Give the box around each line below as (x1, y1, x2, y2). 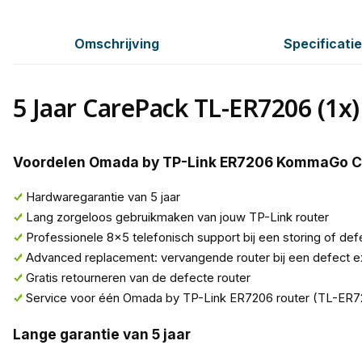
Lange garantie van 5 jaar (12, 326, 191, 343)
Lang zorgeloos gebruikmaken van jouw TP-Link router (25, 209, 329, 225)
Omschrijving (74, 36, 160, 53)
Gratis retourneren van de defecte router (25, 270, 250, 285)
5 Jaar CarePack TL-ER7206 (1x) (12, 90, 360, 124)
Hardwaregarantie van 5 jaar (25, 189, 180, 204)
